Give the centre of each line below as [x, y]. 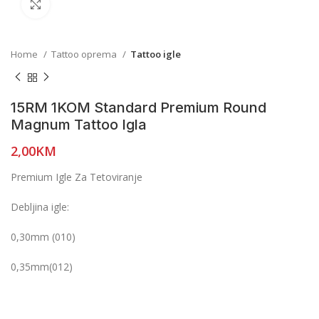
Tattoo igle [156, 54]
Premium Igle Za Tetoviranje [77, 177]
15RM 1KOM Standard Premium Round [138, 107]
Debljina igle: [40, 206]
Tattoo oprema [85, 54]
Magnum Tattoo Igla [79, 124]
